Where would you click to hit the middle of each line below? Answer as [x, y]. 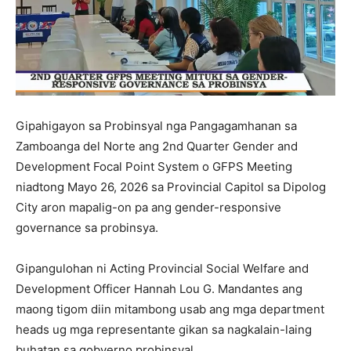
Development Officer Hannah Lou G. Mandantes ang [159, 289]
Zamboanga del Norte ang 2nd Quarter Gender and [157, 147]
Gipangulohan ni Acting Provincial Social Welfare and [162, 269]
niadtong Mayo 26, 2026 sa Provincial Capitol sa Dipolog [171, 187]
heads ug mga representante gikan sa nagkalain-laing [164, 330]
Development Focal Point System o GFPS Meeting [154, 167]
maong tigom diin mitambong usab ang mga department [170, 309]
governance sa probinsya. [87, 228]
